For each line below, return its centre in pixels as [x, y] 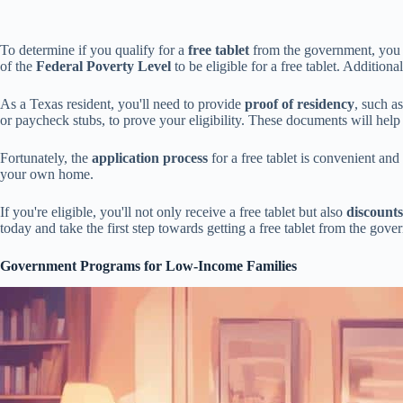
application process [150, 157]
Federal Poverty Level [103, 66]
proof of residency [300, 103]
